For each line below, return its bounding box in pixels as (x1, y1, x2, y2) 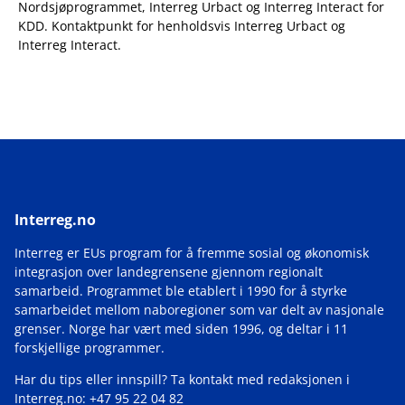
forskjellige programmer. (14, 339, 165, 357)
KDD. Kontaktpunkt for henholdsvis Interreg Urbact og (18, 17, 345, 34)
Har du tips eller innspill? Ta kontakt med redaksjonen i (14, 371, 350, 389)
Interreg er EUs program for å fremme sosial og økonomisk (14, 244, 369, 262)
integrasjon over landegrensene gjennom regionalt (14, 263, 323, 281)
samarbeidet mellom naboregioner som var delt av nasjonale (14, 301, 384, 319)
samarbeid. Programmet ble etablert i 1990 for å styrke (14, 282, 347, 300)
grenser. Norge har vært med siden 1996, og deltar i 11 (14, 320, 348, 338)
